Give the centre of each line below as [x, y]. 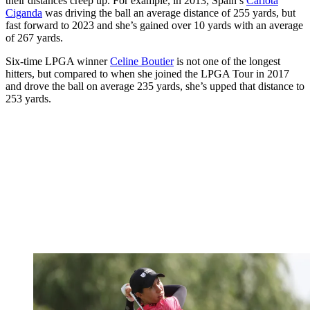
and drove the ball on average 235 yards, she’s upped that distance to [155, 86]
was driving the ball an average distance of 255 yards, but [169, 13]
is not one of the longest [227, 62]
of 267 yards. [34, 38]
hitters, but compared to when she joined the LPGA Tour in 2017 [147, 74]
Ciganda [24, 13]
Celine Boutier [142, 62]
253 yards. [28, 99]
